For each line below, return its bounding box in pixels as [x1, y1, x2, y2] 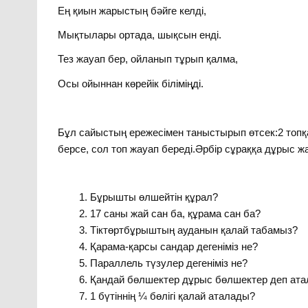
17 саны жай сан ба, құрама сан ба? [89, 208, 261, 220]
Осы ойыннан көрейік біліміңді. [58, 77, 204, 89]
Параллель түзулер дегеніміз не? [89, 257, 247, 269]
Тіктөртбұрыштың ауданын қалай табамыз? [89, 224, 298, 236]
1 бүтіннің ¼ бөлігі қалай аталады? [89, 290, 255, 302]
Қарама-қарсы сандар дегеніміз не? [89, 241, 258, 253]
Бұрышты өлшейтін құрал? [89, 191, 218, 203]
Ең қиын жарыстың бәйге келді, [58, 4, 207, 16]
